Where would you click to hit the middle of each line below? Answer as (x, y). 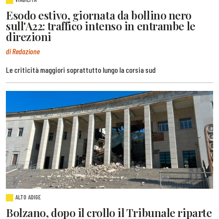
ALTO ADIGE (28, 197)
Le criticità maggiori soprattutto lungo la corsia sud (81, 69)
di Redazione (23, 51)
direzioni (29, 37)
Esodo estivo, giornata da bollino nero (99, 15)
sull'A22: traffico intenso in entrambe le (101, 26)
